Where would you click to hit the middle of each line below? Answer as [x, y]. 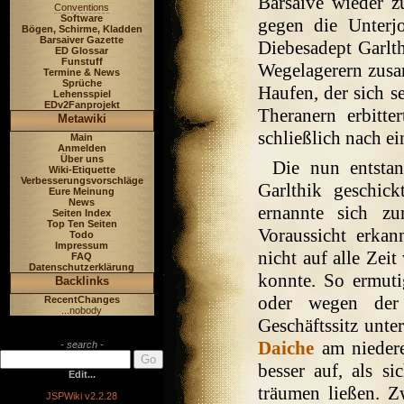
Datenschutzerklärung [82, 267]
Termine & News [82, 72]
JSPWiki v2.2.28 [82, 396]
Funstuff [82, 61]
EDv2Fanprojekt [82, 105]
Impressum [82, 245]
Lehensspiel [82, 94]
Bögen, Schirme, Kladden [82, 29]
